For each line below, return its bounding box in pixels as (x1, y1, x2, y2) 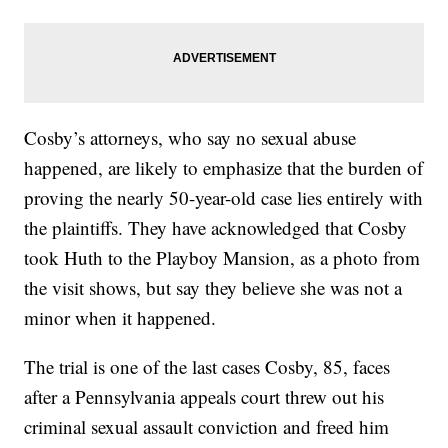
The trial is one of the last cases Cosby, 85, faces (24, 353, 391, 379)
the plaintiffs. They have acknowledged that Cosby (24, 214, 408, 240)
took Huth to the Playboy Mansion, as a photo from (24, 244, 421, 270)
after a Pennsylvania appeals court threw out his (24, 383, 385, 409)
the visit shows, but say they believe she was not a (24, 274, 403, 300)
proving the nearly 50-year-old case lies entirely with (24, 184, 424, 210)
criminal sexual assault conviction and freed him (24, 413, 390, 439)
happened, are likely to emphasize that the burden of (24, 154, 424, 180)
